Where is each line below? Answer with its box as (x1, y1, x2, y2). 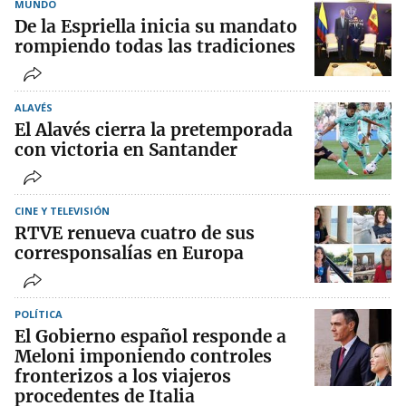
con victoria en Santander (14, 139, 237, 161)
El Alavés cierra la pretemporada (14, 119, 293, 141)
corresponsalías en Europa (14, 242, 244, 265)
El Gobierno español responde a (14, 325, 286, 348)
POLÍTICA (14, 307, 63, 322)
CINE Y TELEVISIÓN (14, 204, 110, 218)
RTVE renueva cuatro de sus (14, 222, 255, 245)
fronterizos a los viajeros (14, 365, 231, 388)
